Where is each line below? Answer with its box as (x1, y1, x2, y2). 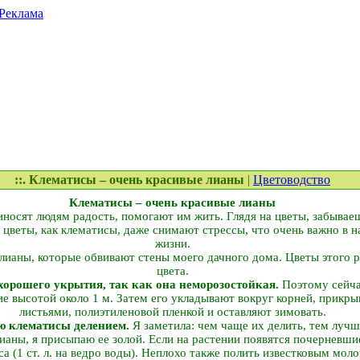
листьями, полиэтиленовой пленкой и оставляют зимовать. (18, 305, 326, 318)
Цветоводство (253, 173, 330, 186)
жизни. (154, 237, 190, 250)
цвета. (156, 264, 189, 277)
